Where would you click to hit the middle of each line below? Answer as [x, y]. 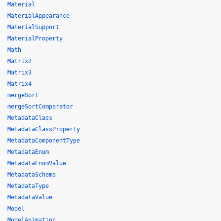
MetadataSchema [32, 175]
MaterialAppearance [38, 16]
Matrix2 [19, 61]
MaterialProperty [35, 38]
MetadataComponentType [44, 141]
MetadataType [28, 186]
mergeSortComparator [40, 107]
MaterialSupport [33, 27]
